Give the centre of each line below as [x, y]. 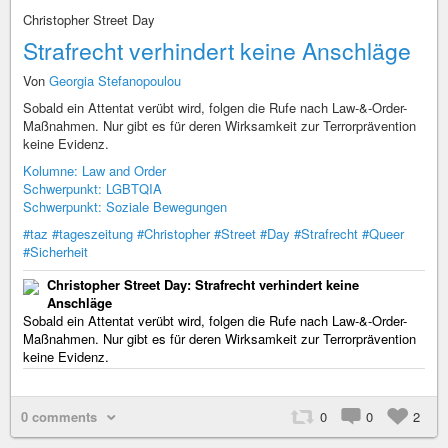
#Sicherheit [55, 251]
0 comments [59, 416]
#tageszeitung [92, 233]
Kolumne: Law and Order [94, 170]
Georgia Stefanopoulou [115, 80]
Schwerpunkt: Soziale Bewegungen [125, 206]
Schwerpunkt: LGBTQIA [92, 188]
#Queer [383, 233]
